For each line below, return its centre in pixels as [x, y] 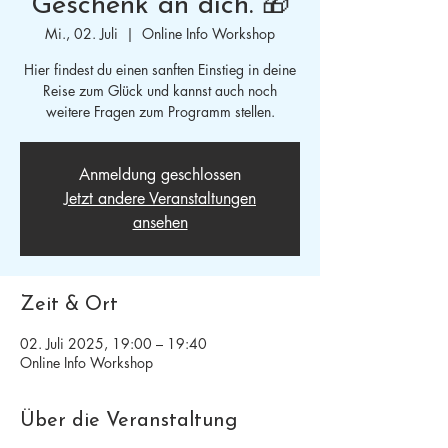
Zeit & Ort [69, 305]
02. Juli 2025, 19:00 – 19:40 [113, 343]
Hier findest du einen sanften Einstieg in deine [160, 69]
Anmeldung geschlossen [160, 174]
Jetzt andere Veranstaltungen [160, 198]
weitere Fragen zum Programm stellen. [160, 111]
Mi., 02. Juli [81, 33]
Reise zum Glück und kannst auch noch [160, 90]
